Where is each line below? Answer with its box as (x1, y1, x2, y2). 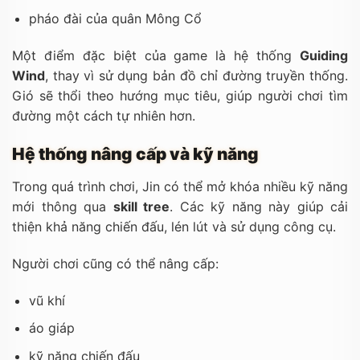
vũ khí (28, 292, 65, 309)
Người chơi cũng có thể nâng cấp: (12, 255, 219, 272)
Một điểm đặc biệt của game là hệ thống (12, 47, 300, 64)
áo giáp (28, 320, 75, 337)
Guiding (300, 47, 348, 64)
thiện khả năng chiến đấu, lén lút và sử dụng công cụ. (12, 219, 336, 235)
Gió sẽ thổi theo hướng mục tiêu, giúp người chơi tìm (12, 88, 348, 104)
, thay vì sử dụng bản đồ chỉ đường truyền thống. (45, 67, 348, 84)
